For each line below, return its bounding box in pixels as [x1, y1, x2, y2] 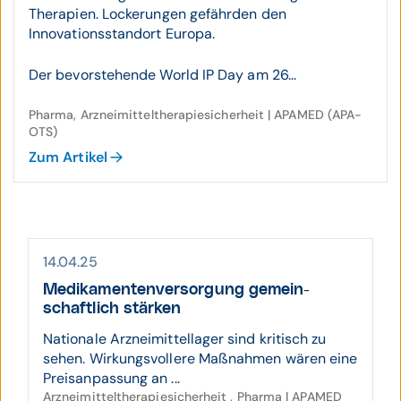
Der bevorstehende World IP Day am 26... [29, 65, 297, 84]
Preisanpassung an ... [43, 369, 180, 388]
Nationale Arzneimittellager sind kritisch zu [43, 329, 327, 348]
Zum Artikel [29, 148, 107, 166]
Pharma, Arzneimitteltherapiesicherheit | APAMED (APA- [29, 107, 363, 123]
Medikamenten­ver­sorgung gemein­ [43, 282, 311, 298]
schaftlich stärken [43, 301, 182, 317]
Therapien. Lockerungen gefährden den [29, 4, 286, 23]
